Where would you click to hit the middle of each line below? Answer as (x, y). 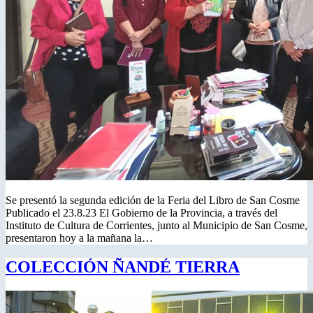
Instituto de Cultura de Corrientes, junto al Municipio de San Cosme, (156, 225)
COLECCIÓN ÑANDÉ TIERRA (123, 267)
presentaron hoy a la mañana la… (79, 238)
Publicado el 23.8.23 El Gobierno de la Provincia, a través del (141, 212)
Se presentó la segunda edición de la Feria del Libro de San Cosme (153, 200)
